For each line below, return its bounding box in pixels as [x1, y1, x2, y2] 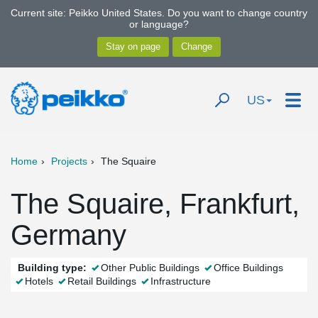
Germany [11, 219, 126, 251]
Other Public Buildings [101, 262, 199, 273]
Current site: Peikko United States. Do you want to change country [11, 7, 307, 18]
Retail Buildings [67, 275, 136, 287]
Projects [51, 155, 87, 167]
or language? [129, 18, 189, 30]
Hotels [25, 275, 53, 287]
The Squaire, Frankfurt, [11, 188, 300, 219]
